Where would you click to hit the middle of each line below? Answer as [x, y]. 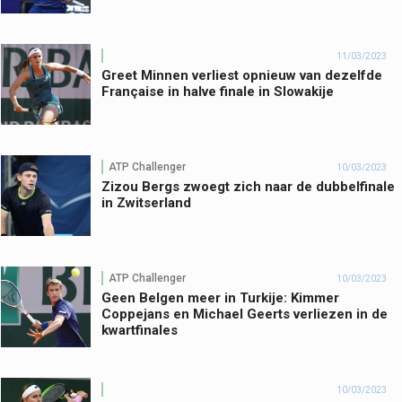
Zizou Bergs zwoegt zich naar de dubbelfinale [248, 187]
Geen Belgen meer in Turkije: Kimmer [220, 298]
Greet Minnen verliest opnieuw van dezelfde [242, 76]
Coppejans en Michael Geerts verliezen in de [245, 315]
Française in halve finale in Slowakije [218, 92]
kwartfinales [140, 331]
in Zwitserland [146, 203]
